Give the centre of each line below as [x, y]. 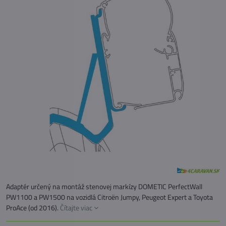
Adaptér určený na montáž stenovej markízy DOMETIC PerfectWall [104, 186]
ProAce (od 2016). [33, 208]
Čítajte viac [76, 208]
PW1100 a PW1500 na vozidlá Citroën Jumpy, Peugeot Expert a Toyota [109, 197]
